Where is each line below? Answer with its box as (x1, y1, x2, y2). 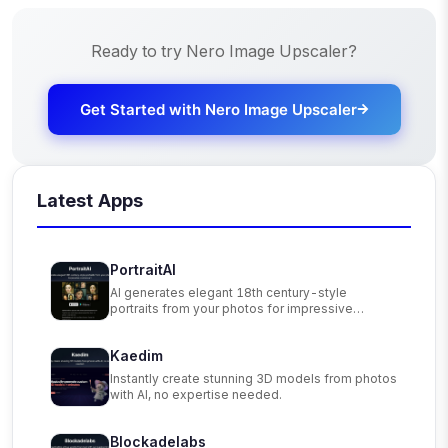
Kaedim (110, 346, 163, 364)
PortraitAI (110, 260, 176, 278)
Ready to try (91, 40, 186, 61)
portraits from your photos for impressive (110, 300, 353, 316)
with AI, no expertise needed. (110, 386, 282, 402)
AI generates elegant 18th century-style (110, 284, 347, 300)
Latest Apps (37, 189, 143, 211)
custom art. (110, 316, 175, 332)
